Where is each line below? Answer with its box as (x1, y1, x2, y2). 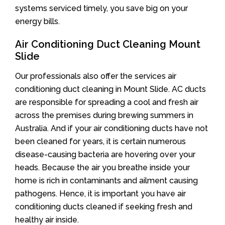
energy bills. (15, 16, 60, 26)
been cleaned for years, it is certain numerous (15, 136, 186, 146)
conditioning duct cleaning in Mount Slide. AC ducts (15, 84, 206, 94)
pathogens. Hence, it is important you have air (15, 188, 186, 198)
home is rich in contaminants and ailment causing (15, 175, 198, 185)
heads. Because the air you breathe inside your (15, 162, 190, 172)
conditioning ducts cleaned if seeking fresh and (15, 201, 192, 211)
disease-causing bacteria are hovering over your (15, 149, 195, 159)
